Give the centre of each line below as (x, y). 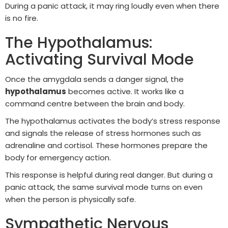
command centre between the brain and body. (95, 103)
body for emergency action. (58, 157)
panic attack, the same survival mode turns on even (104, 187)
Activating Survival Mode (99, 59)
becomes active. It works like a (125, 91)
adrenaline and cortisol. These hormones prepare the (106, 145)
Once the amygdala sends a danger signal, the (94, 79)
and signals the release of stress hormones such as (103, 133)
